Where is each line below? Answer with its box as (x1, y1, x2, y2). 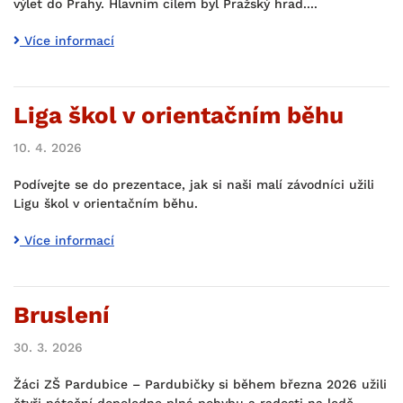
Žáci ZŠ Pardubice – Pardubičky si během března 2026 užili (13, 377, 387, 391)
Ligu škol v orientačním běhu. (13, 196, 198, 210)
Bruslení (13, 301, 110, 328)
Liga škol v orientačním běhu (13, 102, 344, 129)
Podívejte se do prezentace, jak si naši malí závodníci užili (13, 177, 374, 192)
